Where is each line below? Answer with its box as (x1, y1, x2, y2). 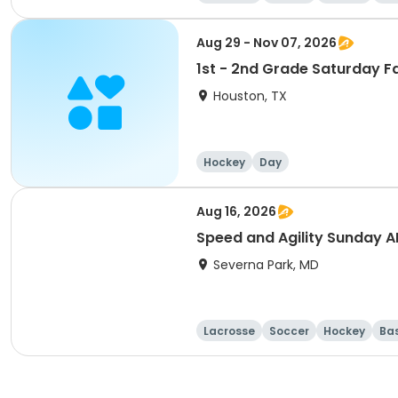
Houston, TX (213, 87, 287, 105)
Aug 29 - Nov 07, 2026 (196, 34, 337, 52)
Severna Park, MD (213, 256, 319, 274)
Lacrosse (203, 323, 255, 338)
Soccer (269, 323, 309, 338)
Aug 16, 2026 (196, 203, 276, 220)
